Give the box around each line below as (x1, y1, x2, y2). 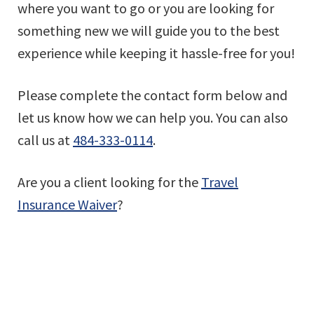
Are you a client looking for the (18, 173, 201, 191)
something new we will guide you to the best (18, 22, 280, 39)
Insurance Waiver (18, 196, 117, 213)
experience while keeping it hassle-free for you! (18, 44, 295, 62)
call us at (18, 131, 73, 149)
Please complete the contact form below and (18, 86, 287, 104)
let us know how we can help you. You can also (18, 109, 288, 126)
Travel (201, 173, 238, 191)
